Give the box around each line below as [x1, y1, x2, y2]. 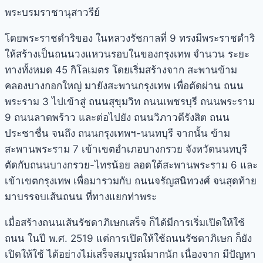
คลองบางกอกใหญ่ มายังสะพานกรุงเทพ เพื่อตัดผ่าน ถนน [5, 79, 244, 92]
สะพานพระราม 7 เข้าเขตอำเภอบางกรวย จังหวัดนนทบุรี [5, 143, 247, 155]
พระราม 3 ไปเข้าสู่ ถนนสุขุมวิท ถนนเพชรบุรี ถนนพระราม [5, 95, 255, 107]
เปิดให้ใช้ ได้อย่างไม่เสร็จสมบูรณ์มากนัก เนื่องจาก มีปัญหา [5, 248, 256, 260]
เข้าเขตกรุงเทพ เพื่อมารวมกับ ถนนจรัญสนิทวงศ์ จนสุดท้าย [5, 174, 257, 187]
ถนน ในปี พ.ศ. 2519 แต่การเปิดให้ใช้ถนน [5, 232, 186, 244]
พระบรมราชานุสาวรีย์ [5, 6, 100, 18]
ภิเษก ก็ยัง [210, 232, 252, 244]
